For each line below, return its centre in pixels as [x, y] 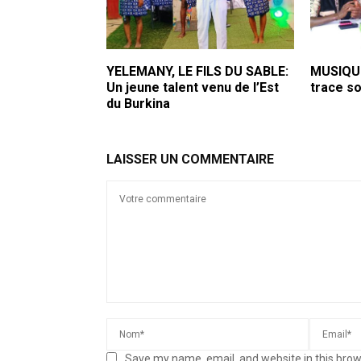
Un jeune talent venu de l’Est [193, 87]
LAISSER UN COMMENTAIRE [190, 159]
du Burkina [138, 103]
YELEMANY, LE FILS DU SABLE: [197, 71]
